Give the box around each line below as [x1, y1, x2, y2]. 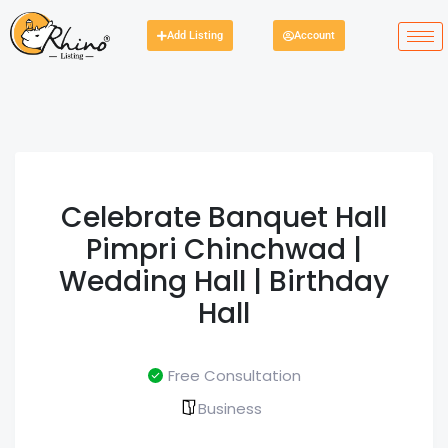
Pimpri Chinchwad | [86, 230, 362, 269]
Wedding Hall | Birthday [59, 262, 389, 301]
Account [293, 29, 335, 42]
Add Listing [167, 29, 224, 42]
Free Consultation [167, 365, 301, 386]
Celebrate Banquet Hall [61, 198, 387, 237]
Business [198, 398, 262, 419]
